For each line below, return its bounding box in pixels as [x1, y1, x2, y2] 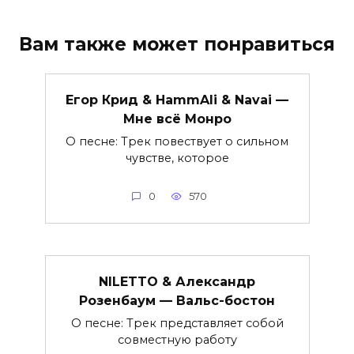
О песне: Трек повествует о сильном [66, 134, 288, 149]
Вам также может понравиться [19, 33, 335, 56]
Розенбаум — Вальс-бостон [79, 292, 275, 308]
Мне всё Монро [122, 111, 232, 126]
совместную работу [117, 332, 237, 347]
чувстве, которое [125, 150, 229, 165]
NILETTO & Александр [99, 273, 255, 289]
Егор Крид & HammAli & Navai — [66, 92, 288, 107]
